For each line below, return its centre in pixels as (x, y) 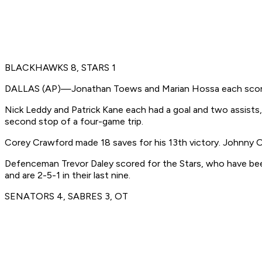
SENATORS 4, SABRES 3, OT (66, 196)
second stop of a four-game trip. (74, 122)
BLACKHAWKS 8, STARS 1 (60, 68)
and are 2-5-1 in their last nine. (68, 175)
